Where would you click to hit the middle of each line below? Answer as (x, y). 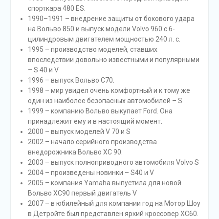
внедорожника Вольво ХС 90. (75, 152)
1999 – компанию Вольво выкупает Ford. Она (100, 111)
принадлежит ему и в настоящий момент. (95, 121)
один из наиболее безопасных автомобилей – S (105, 100)
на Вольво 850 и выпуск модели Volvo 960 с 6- (101, 29)
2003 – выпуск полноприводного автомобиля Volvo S (113, 162)
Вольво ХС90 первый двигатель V (82, 193)
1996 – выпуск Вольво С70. (71, 80)
